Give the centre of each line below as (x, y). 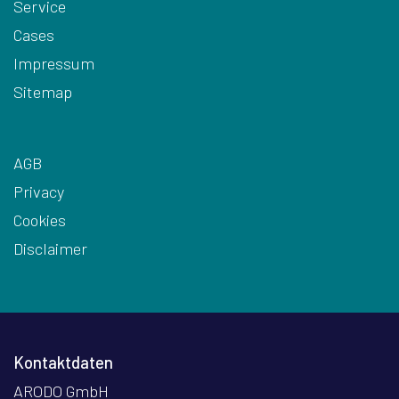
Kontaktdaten (63, 362)
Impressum (54, 63)
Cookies (40, 220)
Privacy (39, 191)
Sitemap (43, 92)
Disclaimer (50, 248)
